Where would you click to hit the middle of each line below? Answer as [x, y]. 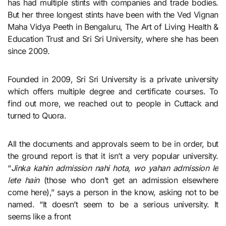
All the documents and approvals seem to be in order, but [113, 144]
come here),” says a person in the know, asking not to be [113, 192]
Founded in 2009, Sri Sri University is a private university [113, 79]
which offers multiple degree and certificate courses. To [113, 91]
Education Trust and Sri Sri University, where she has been [113, 39]
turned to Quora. [37, 115]
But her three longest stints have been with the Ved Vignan [113, 14]
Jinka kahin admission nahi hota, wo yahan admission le [115, 168]
